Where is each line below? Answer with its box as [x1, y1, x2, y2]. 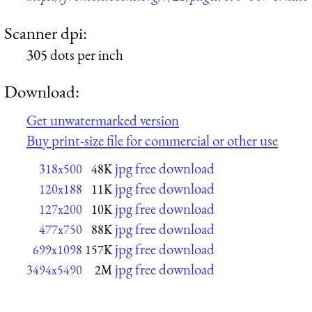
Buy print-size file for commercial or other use [26, 131, 278, 150]
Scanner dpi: [4, 21, 87, 44]
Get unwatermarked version [26, 111, 179, 130]
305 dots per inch [26, 45, 123, 64]
